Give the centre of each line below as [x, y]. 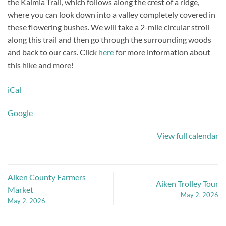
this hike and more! [41, 65]
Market [20, 190]
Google [20, 112]
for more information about [162, 52]
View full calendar [188, 136]
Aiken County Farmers [47, 177]
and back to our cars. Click [53, 52]
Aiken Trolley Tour [187, 183]
